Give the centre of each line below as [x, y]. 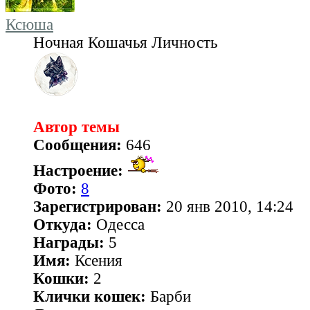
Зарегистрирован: [98, 207]
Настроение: [78, 171]
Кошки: [61, 279]
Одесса [118, 225]
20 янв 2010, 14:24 [228, 207]
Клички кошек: [90, 297]
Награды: [69, 243]
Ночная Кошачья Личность [125, 43]
